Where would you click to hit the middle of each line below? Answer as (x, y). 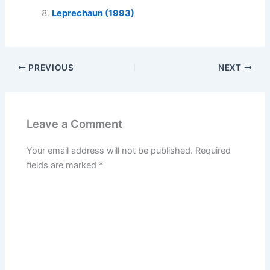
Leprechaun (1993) (93, 14)
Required (213, 150)
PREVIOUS (50, 67)
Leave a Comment (75, 123)
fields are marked (63, 165)
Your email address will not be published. (110, 150)
